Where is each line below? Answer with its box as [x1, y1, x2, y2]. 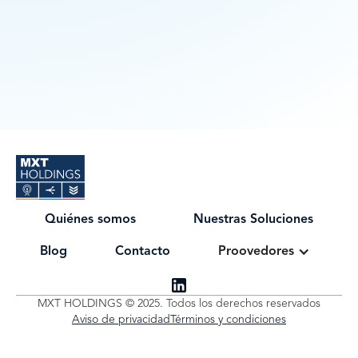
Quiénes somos [45, 213, 136, 226]
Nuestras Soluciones [193, 213, 313, 226]
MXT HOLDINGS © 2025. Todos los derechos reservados [38, 298, 320, 309]
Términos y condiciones [170, 314, 286, 325]
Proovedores [218, 245, 294, 258]
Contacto [115, 245, 170, 258]
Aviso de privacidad [72, 314, 170, 325]
